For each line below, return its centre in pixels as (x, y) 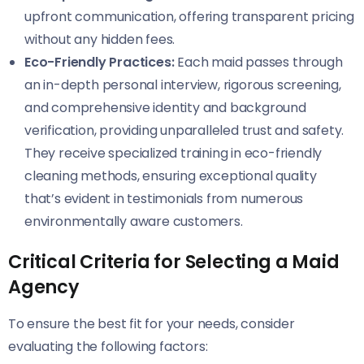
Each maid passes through (258, 62)
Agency (44, 286)
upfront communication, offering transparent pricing (189, 16)
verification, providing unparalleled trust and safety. (184, 130)
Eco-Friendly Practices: (100, 62)
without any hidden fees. (100, 39)
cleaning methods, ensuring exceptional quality (171, 175)
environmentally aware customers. (134, 221)
